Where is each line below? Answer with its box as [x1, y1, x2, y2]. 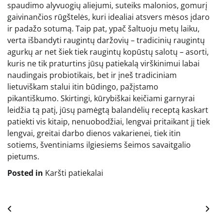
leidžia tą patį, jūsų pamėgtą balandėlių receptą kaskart [7, 104, 208, 115]
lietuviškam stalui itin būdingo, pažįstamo [7, 81, 158, 92]
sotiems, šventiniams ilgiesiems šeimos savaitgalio [7, 139, 191, 150]
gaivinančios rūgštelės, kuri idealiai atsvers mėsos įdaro [7, 11, 210, 22]
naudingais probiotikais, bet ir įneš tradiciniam [7, 69, 177, 80]
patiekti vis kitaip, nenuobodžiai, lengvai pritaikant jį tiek [7, 116, 210, 127]
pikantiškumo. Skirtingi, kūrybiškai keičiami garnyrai [7, 93, 195, 104]
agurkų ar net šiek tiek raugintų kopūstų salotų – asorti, [7, 46, 209, 57]
